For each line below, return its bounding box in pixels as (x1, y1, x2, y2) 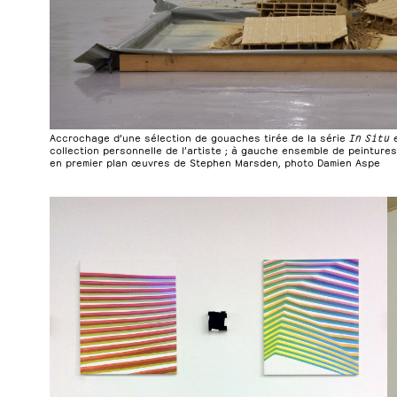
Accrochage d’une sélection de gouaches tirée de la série (50, 129, 349, 144)
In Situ (349, 129, 390, 144)
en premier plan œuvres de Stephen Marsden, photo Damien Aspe (50, 154, 380, 168)
